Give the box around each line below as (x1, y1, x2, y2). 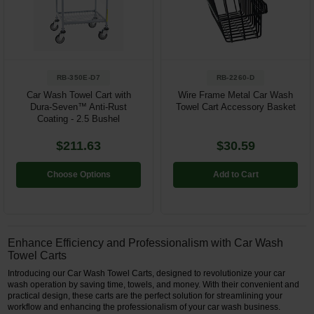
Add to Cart (212, 169, 259, 179)
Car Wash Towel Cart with (26, 89, 131, 100)
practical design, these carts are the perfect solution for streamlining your (8, 290, 283, 301)
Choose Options (46, 169, 111, 179)
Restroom (11, 19, 60, 31)
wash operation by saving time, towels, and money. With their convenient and (8, 279, 300, 289)
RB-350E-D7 (57, 73, 100, 81)
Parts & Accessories (11, 78, 111, 90)
